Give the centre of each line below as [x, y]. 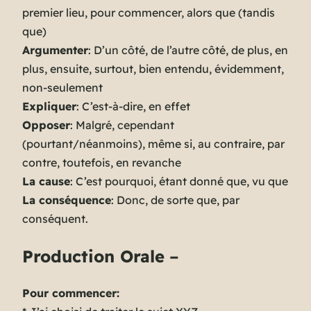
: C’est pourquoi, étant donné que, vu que [179, 182]
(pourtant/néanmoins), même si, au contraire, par [153, 144]
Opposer [46, 125]
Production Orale [93, 257]
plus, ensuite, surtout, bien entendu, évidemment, [153, 69]
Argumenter [55, 50]
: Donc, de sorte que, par [175, 200]
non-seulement [62, 88]
